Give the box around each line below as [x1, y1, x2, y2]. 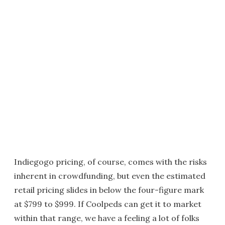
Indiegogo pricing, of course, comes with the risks [14, 156, 207, 167]
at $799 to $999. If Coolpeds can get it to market [14, 198, 201, 209]
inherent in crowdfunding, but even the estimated [14, 170, 205, 181]
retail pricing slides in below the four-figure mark [14, 184, 204, 195]
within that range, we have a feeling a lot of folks [14, 212, 199, 223]
